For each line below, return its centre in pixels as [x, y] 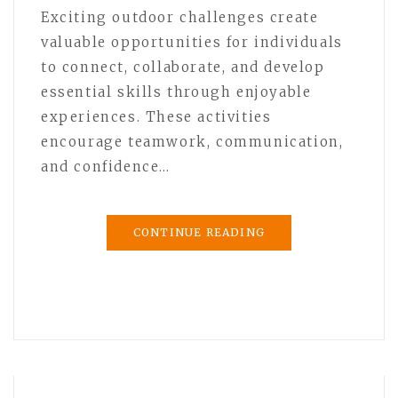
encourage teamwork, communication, [192, 141]
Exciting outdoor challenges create [180, 17]
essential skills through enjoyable [176, 92]
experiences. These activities [156, 116]
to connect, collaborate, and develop [183, 67]
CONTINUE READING [199, 232]
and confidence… [106, 166]
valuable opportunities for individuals [192, 42]
